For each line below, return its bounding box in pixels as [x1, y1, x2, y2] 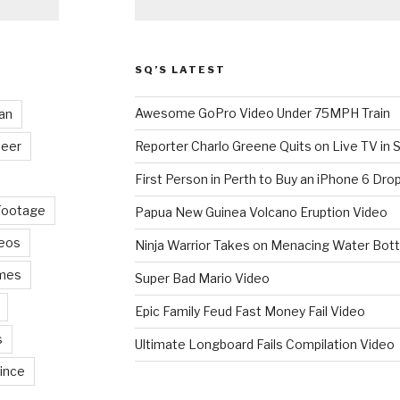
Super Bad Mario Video [134, 270, 270, 286]
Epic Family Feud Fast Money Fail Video [134, 303, 365, 319]
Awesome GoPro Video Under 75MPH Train [134, 104, 390, 121]
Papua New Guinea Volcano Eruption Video [134, 204, 387, 220]
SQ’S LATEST [134, 62, 226, 76]
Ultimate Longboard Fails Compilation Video [134, 336, 395, 352]
